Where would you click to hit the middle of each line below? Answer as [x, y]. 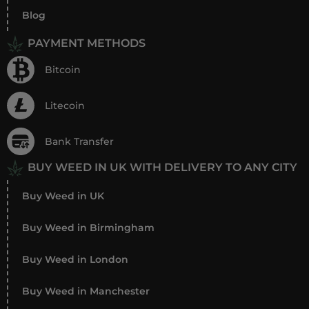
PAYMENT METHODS [87, 43]
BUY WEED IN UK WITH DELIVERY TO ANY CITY [162, 168]
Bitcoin [63, 69]
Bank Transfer [79, 141]
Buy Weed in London [75, 260]
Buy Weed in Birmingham [88, 228]
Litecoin [65, 105]
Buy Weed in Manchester [86, 291]
